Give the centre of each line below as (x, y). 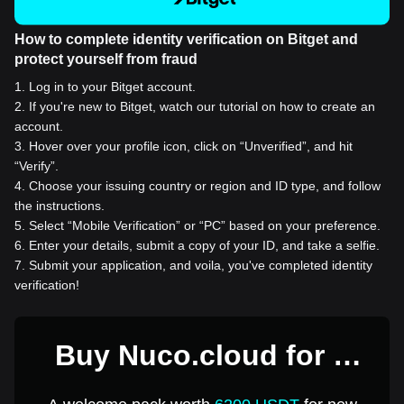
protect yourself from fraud (106, 59)
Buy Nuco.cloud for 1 (202, 355)
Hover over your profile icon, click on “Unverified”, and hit (191, 146)
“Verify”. (37, 165)
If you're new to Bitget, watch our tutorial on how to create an (202, 106)
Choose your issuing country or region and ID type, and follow (205, 185)
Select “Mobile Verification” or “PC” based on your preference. (205, 225)
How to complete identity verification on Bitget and (186, 39)
